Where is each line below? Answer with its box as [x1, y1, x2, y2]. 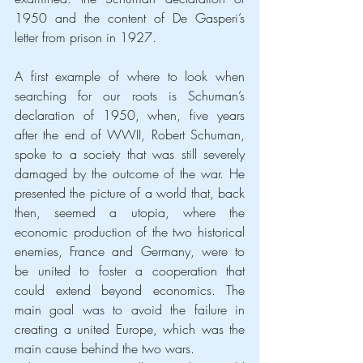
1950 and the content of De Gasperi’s [15, 8, 245, 27]
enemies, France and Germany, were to [15, 241, 245, 260]
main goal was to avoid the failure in [15, 300, 245, 318]
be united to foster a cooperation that [15, 261, 245, 280]
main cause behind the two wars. [15, 339, 194, 357]
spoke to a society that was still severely [15, 144, 245, 163]
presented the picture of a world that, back [15, 183, 245, 202]
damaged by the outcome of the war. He [15, 164, 245, 182]
